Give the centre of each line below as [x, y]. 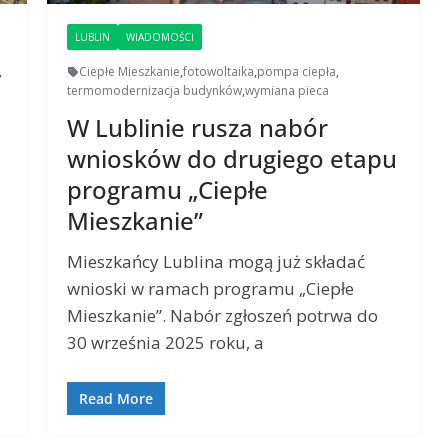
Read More [116, 398]
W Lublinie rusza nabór [198, 128]
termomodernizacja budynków [155, 91]
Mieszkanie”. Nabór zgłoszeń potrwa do [223, 316]
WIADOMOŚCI [160, 37]
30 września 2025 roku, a [166, 343]
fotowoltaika [219, 72]
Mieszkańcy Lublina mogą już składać [216, 262]
